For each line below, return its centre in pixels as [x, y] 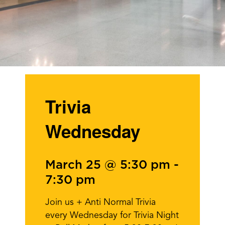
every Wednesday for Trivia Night [112, 215]
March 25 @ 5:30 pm [108, 165]
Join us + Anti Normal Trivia [100, 202]
